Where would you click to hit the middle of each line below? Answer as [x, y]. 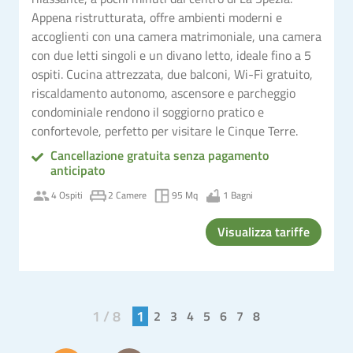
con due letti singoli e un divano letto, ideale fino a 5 [171, 55]
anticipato [77, 170]
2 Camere [127, 195]
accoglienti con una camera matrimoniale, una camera [176, 36]
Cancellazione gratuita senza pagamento [159, 155]
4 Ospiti [67, 195]
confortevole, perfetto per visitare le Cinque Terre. [165, 130]
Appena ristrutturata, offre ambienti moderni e [157, 17]
